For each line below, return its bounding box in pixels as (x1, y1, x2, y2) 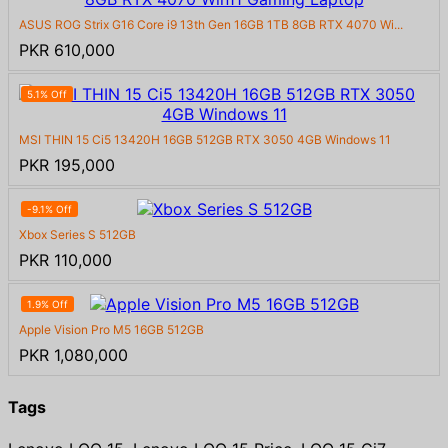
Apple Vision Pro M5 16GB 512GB (19, 322, 204, 338)
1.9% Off (27, 298, 68, 311)
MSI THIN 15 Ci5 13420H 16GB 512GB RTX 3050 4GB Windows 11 (19, 132, 391, 148)
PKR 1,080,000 (19, 345, 128, 366)
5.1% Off (27, 88, 67, 101)
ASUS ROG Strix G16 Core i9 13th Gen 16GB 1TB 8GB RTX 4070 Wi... (19, 17, 403, 33)
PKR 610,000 (19, 40, 115, 61)
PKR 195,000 (19, 155, 115, 176)
